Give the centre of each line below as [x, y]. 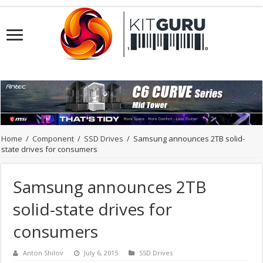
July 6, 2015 [101, 253]
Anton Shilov [43, 253]
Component [53, 139]
